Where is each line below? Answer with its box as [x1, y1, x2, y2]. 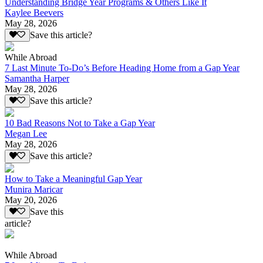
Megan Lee [5, 129, 47, 139]
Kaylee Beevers [5, 7, 63, 18]
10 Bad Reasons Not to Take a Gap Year [5, 118, 155, 129]
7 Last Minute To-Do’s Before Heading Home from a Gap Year [5, 63, 240, 73]
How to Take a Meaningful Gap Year [5, 173, 142, 184]
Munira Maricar [5, 184, 63, 194]
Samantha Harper [5, 73, 69, 84]
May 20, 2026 [5, 194, 57, 205]
